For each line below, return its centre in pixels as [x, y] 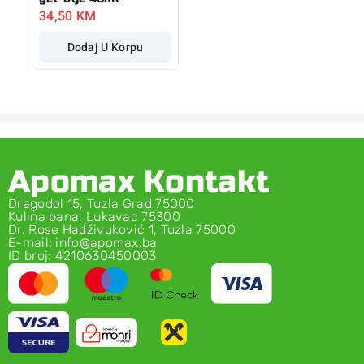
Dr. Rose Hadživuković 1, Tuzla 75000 [122, 230]
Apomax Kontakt [139, 182]
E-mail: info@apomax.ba [83, 243]
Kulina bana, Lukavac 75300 [94, 217]
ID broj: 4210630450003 [82, 256]
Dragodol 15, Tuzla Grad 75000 [102, 204]
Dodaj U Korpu [105, 47]
